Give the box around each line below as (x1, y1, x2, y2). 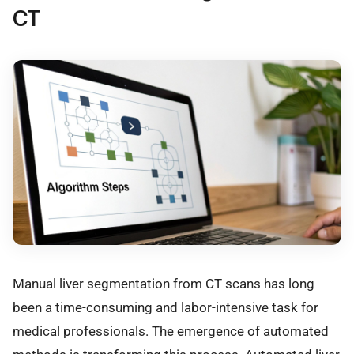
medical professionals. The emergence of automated (13, 322, 329, 339)
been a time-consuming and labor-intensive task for (13, 299, 318, 315)
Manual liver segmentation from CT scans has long (13, 275, 314, 292)
